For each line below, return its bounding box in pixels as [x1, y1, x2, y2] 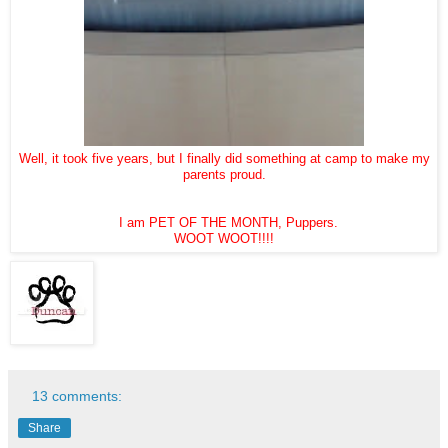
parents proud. [182, 166, 266, 182]
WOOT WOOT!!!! [174, 230, 274, 246]
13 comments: [32, 387, 123, 404]
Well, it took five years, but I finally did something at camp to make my [18, 150, 430, 166]
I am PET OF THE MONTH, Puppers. [110, 214, 338, 230]
